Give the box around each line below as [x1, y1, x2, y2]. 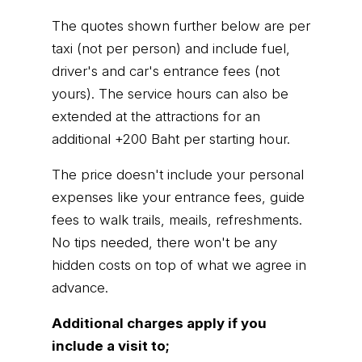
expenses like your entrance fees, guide [52, 189, 305, 206]
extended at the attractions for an [52, 108, 260, 125]
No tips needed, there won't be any [52, 234, 277, 251]
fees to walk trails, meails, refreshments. [52, 212, 302, 229]
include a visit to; [52, 338, 170, 355]
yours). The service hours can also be [52, 86, 288, 103]
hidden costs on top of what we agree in [52, 257, 306, 274]
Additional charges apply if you [52, 315, 267, 332]
